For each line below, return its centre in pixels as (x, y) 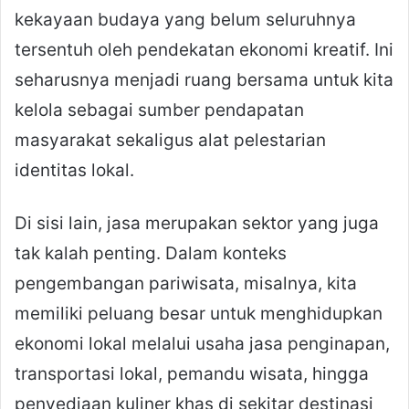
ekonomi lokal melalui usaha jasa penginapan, (202, 344)
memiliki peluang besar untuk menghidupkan (199, 314)
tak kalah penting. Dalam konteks (151, 254)
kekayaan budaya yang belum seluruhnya (185, 20)
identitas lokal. (74, 171)
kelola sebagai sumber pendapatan (159, 110)
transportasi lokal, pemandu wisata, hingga (192, 374)
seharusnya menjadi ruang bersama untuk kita (204, 80)
